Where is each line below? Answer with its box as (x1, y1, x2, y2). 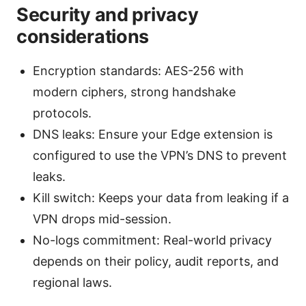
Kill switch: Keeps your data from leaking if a (33, 191, 289, 206)
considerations (16, 25, 150, 48)
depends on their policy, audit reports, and (33, 254, 279, 269)
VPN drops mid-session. (33, 212, 171, 227)
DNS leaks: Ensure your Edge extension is (33, 127, 273, 142)
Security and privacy (16, 3, 199, 27)
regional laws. (33, 275, 112, 290)
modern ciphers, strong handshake (33, 85, 236, 100)
